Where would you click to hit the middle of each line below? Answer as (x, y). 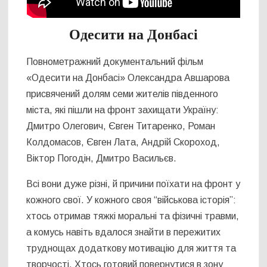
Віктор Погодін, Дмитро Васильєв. (102, 158)
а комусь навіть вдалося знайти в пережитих (124, 232)
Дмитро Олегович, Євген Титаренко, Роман (121, 126)
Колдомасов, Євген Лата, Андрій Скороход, (123, 142)
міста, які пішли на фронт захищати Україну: (123, 110)
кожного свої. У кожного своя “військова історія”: (131, 200)
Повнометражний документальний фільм (115, 61)
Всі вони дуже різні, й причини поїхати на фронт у (133, 184)
